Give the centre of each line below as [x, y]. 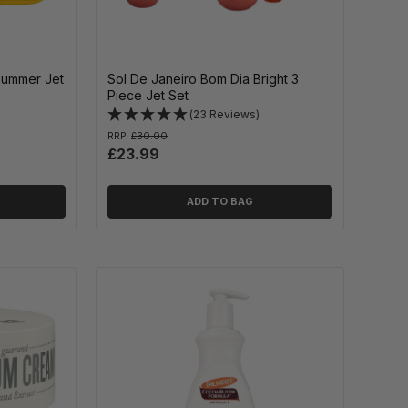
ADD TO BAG [220, 201]
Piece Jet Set [148, 95]
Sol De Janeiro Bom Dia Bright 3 [204, 78]
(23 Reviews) [225, 114]
